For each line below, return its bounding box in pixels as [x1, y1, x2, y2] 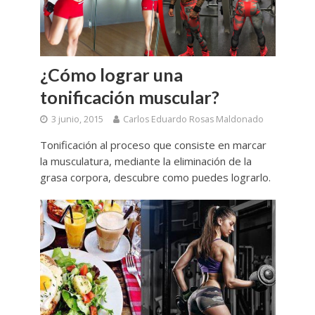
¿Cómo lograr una [39, 64, 183, 85]
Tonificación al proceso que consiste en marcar [39, 138, 266, 152]
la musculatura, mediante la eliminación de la [39, 154, 252, 168]
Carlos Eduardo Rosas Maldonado [122, 113, 264, 125]
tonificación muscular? [39, 86, 219, 108]
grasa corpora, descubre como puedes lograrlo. [39, 170, 271, 184]
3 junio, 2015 [51, 113, 103, 125]
